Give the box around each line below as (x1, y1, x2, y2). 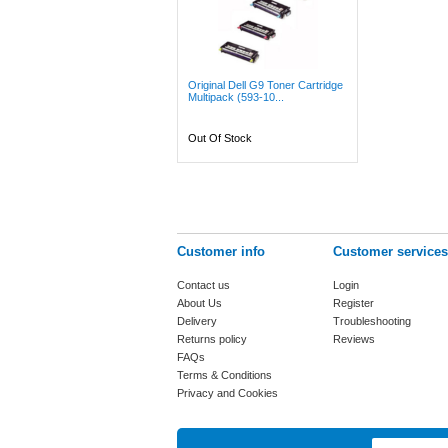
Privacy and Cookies (177, 387, 278, 399)
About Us (177, 297, 222, 309)
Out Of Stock (188, 132, 252, 144)
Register (333, 297, 374, 309)
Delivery (177, 315, 217, 327)
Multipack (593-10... (188, 91, 284, 103)
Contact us (177, 279, 230, 291)
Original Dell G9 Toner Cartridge (188, 79, 343, 91)
